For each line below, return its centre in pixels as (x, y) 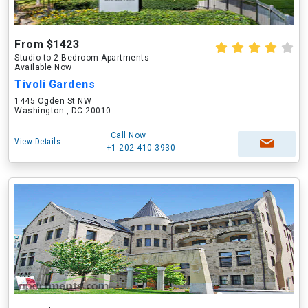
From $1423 (47, 44)
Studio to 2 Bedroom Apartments (82, 58)
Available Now (43, 67)
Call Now (128, 135)
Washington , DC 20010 (63, 111)
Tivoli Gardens (55, 84)
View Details (37, 142)
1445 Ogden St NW (53, 101)
